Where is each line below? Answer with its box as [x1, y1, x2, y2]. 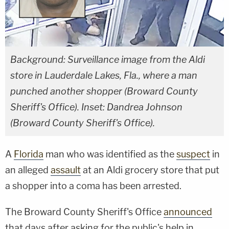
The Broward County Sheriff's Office [5, 206, 164, 217]
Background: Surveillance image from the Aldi [10, 54, 205, 65]
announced [164, 206, 212, 217]
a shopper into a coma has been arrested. [5, 180, 181, 191]
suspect [176, 148, 210, 159]
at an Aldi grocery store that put [81, 164, 219, 175]
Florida [14, 148, 43, 159]
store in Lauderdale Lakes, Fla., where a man [10, 70, 197, 81]
